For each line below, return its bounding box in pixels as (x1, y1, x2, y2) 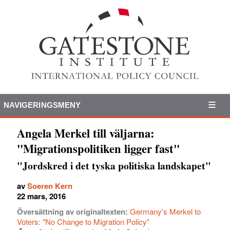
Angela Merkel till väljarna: (17, 124, 155, 142)
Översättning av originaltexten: (17, 205, 130, 217)
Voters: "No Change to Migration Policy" (17, 216, 149, 227)
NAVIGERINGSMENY (3, 100, 81, 109)
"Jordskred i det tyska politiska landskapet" (17, 158, 211, 173)
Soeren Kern (27, 180, 72, 191)
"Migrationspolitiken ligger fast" (17, 140, 180, 157)
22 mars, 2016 (17, 190, 66, 202)
